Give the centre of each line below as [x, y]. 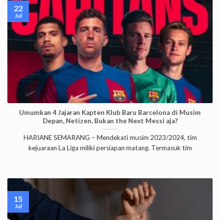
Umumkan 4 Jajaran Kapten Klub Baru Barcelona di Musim [110, 112]
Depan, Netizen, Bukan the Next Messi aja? [110, 121]
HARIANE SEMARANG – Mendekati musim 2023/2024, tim [110, 138]
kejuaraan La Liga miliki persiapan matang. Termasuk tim [110, 148]
